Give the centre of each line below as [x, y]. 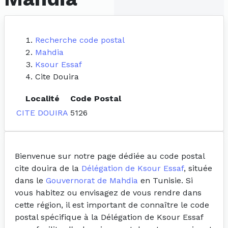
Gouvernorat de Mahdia [92, 181]
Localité [42, 99]
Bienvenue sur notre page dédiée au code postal [110, 156]
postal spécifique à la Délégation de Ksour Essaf [109, 217]
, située [198, 168]
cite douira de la [48, 168]
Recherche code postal [80, 40]
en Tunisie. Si [165, 181]
